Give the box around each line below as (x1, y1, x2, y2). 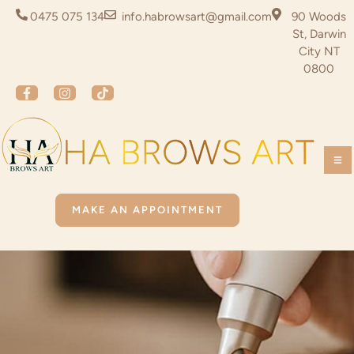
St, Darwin (292, 27, 346, 41)
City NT (298, 44, 340, 58)
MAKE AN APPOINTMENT (72, 204, 223, 216)
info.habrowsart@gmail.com (119, 9, 272, 24)
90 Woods (292, 9, 346, 24)
